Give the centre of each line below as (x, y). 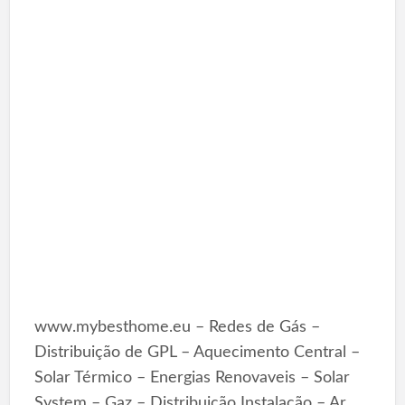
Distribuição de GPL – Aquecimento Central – (197, 352)
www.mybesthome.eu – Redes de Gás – (177, 326)
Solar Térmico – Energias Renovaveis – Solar (192, 377)
